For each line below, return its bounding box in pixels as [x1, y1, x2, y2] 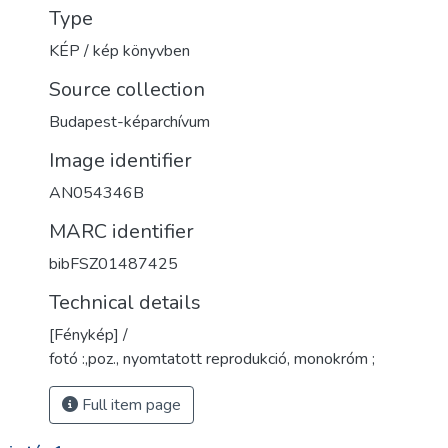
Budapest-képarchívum [49, 111, 210, 133]
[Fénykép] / [49, 324, 128, 346]
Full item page [78, 394, 181, 416]
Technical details [49, 289, 201, 316]
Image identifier [49, 147, 192, 174]
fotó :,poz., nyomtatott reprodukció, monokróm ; [49, 348, 375, 370]
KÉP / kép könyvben [49, 40, 190, 62]
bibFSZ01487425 [49, 253, 178, 275]
